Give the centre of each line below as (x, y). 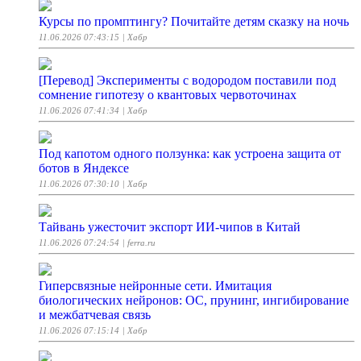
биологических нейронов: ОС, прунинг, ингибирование (194, 301)
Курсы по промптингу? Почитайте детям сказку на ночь (194, 22)
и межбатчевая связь (95, 315)
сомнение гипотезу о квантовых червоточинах (168, 95)
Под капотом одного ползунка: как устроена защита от (190, 154)
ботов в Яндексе (84, 168)
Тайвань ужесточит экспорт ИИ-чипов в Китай (170, 227)
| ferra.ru (139, 243)
